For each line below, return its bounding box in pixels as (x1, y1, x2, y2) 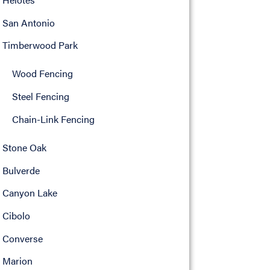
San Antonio (2, 15, 55, 30)
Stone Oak (2, 140, 46, 154)
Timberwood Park (2, 38, 78, 52)
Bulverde (2, 163, 40, 177)
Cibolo (2, 208, 30, 222)
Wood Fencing (11, 66, 73, 81)
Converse (2, 231, 43, 245)
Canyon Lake (2, 186, 57, 200)
